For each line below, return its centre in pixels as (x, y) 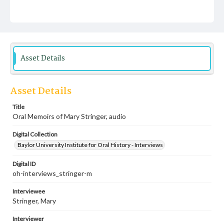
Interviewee (29, 191)
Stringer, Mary (34, 201)
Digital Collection (35, 134)
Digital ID (24, 164)
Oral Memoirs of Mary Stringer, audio (69, 116)
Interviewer (28, 219)
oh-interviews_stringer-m (52, 173)
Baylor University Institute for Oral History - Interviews (90, 145)
